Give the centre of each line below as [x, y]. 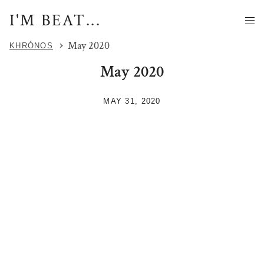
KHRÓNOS [31, 46]
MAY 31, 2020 [132, 101]
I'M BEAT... [55, 21]
